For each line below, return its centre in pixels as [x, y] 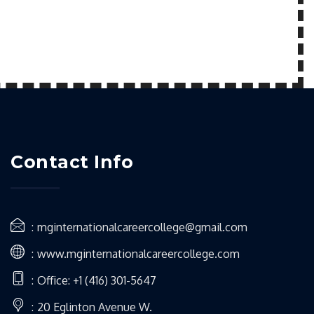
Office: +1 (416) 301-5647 [97, 281]
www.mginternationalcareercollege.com [138, 254]
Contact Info [72, 162]
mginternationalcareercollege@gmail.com [142, 227]
